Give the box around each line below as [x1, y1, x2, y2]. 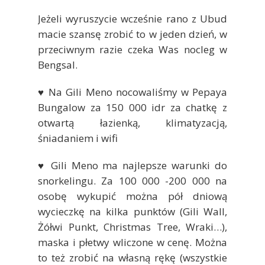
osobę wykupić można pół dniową [38, 189, 227, 203]
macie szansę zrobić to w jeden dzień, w [38, 27, 227, 41]
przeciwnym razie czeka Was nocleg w [38, 43, 227, 57]
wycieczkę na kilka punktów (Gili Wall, [38, 205, 227, 219]
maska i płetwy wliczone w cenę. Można [38, 235, 227, 250]
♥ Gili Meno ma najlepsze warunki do [38, 159, 227, 173]
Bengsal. [38, 58, 77, 72]
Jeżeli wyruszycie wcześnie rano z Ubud [38, 12, 227, 26]
